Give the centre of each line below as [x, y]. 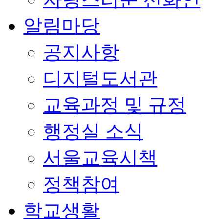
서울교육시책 [100, 158]
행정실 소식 [93, 131]
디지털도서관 [100, 78]
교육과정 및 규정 [115, 105]
